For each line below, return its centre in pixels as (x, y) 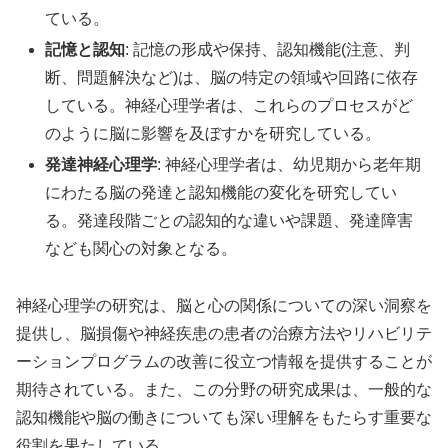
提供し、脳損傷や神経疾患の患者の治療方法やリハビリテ (224, 334)
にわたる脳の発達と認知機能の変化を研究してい (221, 193)
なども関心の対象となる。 (141, 249)
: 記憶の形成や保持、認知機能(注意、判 (268, 50)
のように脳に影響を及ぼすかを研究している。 (213, 134)
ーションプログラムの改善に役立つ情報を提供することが (224, 362)
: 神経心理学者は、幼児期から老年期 (289, 165)
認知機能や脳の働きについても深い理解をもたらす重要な (224, 418)
